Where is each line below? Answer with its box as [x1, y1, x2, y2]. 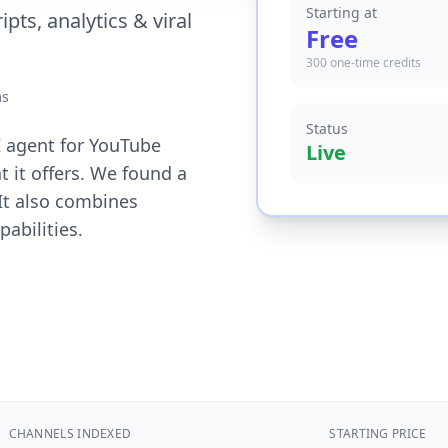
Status [306, 119, 348, 138]
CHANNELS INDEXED [8, 425, 132, 442]
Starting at [306, 3, 377, 22]
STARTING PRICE [329, 425, 427, 442]
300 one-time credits [306, 54, 421, 71]
